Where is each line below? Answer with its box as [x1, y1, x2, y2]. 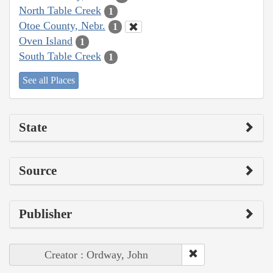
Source [19, 163, 57, 178]
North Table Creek [19, 4, 101, 17]
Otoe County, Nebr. [19, 19, 105, 32]
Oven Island [19, 35, 73, 48]
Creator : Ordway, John [44, 248, 148, 261]
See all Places [23, 74, 75, 85]
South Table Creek [19, 50, 101, 63]
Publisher [19, 206, 72, 221]
